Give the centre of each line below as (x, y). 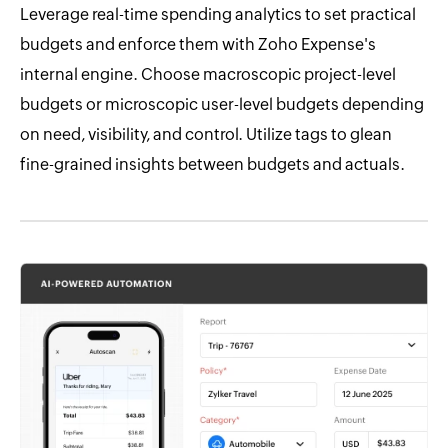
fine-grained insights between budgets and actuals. (212, 165)
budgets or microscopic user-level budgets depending (222, 105)
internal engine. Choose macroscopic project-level (208, 75)
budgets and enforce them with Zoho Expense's (198, 45)
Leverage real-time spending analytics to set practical (218, 15)
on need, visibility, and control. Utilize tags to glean (206, 135)
